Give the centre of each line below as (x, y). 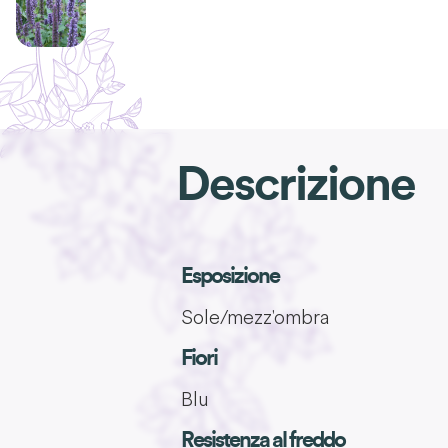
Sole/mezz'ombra (254, 316)
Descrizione (295, 184)
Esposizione (229, 275)
